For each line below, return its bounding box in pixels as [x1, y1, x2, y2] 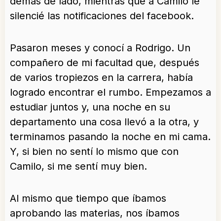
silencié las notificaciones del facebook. [10, 10, 194, 22]
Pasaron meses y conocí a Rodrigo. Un [10, 42, 190, 54]
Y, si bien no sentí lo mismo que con [10, 146, 179, 158]
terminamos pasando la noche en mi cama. [10, 131, 211, 143]
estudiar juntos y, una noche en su [10, 101, 170, 113]
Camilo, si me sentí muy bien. [10, 160, 147, 173]
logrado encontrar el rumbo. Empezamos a [10, 86, 211, 99]
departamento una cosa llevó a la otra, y [10, 116, 199, 128]
